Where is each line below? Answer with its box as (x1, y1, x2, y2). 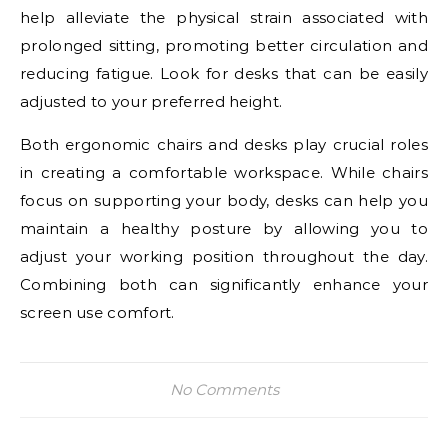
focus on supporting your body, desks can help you (20, 190, 428, 210)
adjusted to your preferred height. (20, 91, 283, 111)
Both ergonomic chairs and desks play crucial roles (20, 134, 428, 154)
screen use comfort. (20, 302, 175, 322)
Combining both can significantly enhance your (20, 274, 428, 294)
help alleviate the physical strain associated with (20, 7, 428, 27)
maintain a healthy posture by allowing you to (20, 218, 428, 238)
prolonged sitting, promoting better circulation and (20, 35, 428, 55)
